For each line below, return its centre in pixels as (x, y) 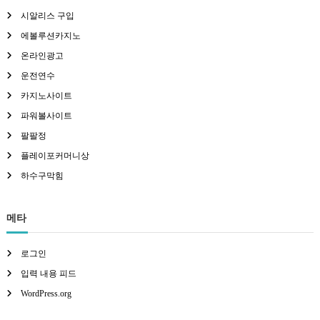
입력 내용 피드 (48, 273)
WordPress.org (46, 293)
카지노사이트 (46, 95)
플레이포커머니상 (55, 155)
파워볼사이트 (46, 115)
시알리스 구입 (47, 15)
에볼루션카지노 (50, 35)
